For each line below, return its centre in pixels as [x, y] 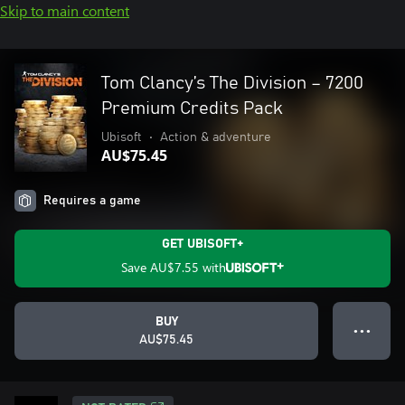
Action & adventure [216, 137]
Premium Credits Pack [192, 108]
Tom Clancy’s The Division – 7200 [232, 83]
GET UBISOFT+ [202, 244]
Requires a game [92, 201]
